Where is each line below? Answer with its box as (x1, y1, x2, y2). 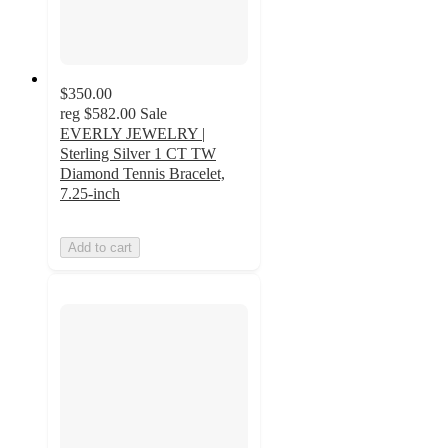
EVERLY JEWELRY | (60, 124, 205, 142)
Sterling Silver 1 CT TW (60, 144, 216, 162)
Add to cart (68, 239, 132, 255)
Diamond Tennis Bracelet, (60, 164, 225, 182)
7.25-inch (60, 184, 120, 202)
